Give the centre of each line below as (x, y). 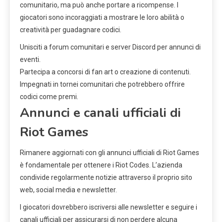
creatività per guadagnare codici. (71, 30)
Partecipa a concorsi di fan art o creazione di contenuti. (105, 72)
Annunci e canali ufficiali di (100, 113)
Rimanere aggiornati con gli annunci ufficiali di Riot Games (110, 153)
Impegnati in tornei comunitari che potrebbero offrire (102, 84)
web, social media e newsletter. (68, 190)
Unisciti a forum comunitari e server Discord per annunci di (110, 47)
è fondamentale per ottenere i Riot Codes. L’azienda (101, 165)
